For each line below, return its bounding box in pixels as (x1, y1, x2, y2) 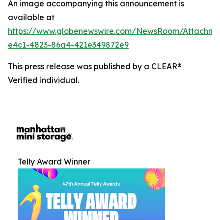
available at (8, 12, 55, 22)
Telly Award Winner (18, 157, 90, 166)
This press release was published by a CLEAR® (8, 61, 182, 71)
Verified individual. (8, 75, 79, 85)
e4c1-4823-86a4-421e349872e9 (8, 40, 129, 50)
